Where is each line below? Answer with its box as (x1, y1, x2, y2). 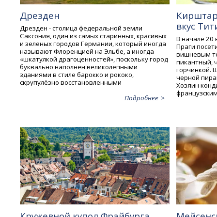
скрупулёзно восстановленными (20, 77, 122, 87)
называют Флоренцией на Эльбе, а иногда (20, 46, 155, 56)
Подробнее (124, 93, 158, 102)
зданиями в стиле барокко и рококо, (20, 70, 134, 79)
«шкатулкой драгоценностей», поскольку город (20, 54, 169, 63)
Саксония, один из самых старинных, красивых (20, 31, 167, 40)
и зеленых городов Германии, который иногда (20, 39, 167, 48)
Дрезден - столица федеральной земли (20, 23, 143, 32)
